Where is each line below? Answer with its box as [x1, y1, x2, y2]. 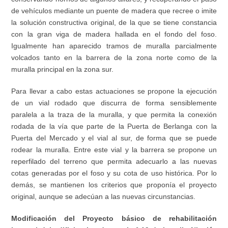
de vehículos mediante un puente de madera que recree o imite [11, 7, 217, 15]
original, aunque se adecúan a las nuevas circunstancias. [11, 192, 196, 201]
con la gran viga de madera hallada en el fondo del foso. [11, 30, 217, 39]
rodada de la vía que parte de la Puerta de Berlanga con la [11, 122, 217, 131]
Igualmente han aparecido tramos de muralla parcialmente [11, 42, 217, 50]
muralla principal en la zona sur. [11, 65, 114, 74]
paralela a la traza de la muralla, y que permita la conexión [11, 110, 217, 119]
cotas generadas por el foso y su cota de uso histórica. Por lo [11, 169, 217, 178]
